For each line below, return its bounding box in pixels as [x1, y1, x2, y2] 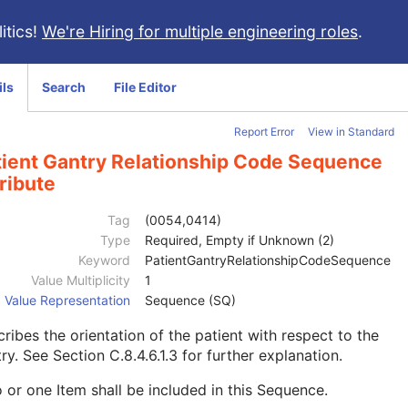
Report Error [234, 125, 294, 138]
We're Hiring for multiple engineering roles [42, 22, 358, 41]
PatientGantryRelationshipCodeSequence [145, 252, 391, 269]
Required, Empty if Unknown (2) [145, 232, 334, 249]
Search [42, 79, 86, 95]
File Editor [114, 79, 177, 95]
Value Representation [5, 292, 130, 309]
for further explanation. [178, 346, 342, 365]
